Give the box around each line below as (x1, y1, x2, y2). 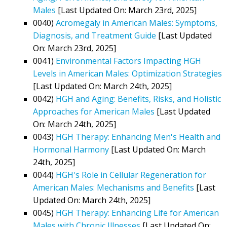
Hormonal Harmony (33, 143, 109, 155)
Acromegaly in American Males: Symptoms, (56, 17, 217, 28)
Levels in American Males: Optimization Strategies (33, 67, 222, 79)
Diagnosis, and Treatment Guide (33, 29, 156, 41)
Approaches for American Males (33, 105, 155, 117)
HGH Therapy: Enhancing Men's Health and (56, 131, 220, 142)
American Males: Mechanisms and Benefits (33, 181, 194, 193)
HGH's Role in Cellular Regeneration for (56, 169, 206, 180)
